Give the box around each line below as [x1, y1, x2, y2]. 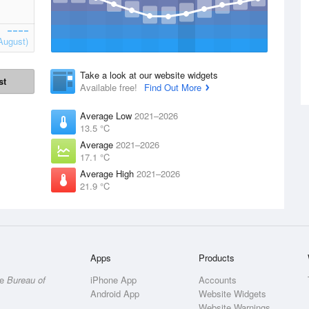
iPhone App [90, 273, 137, 286]
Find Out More [144, 81, 201, 94]
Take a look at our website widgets [80, 68, 218, 81]
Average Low [80, 109, 134, 122]
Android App [90, 287, 140, 300]
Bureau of [7, 273, 46, 286]
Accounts [199, 273, 237, 286]
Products [199, 251, 235, 264]
